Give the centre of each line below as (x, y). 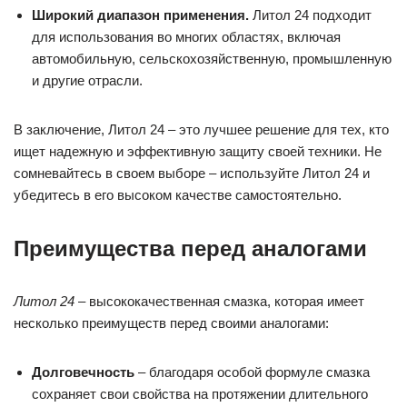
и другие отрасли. (87, 81)
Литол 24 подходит (310, 15)
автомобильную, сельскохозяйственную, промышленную (212, 59)
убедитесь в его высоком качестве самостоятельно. (178, 195)
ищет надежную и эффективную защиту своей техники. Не (198, 152)
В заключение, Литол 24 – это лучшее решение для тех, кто (201, 130)
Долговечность (83, 372)
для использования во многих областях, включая (186, 37)
